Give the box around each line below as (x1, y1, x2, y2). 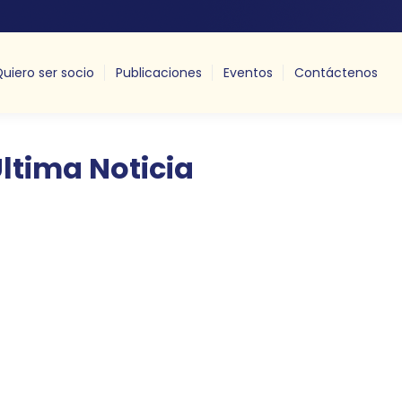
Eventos (223, 64, 273, 82)
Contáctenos (293, 64, 378, 82)
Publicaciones (115, 64, 202, 82)
